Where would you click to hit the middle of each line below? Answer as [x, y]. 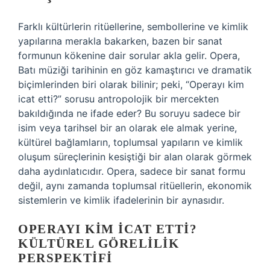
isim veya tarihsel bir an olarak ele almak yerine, [127, 128]
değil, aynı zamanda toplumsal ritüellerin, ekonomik [135, 186]
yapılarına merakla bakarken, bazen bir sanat [120, 41]
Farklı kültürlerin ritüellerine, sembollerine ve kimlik [133, 27]
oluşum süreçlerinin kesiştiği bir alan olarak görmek [135, 157]
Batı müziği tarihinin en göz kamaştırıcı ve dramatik [135, 70]
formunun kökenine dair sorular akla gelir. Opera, [129, 55]
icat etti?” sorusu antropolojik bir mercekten [118, 99]
